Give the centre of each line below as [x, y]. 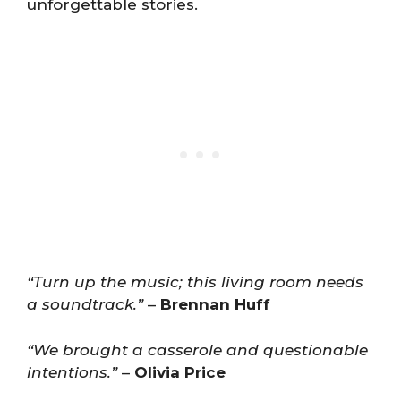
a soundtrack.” [85, 304]
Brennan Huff [215, 304]
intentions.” [72, 372]
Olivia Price [180, 372]
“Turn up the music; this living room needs [195, 282]
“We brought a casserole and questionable [197, 350]
